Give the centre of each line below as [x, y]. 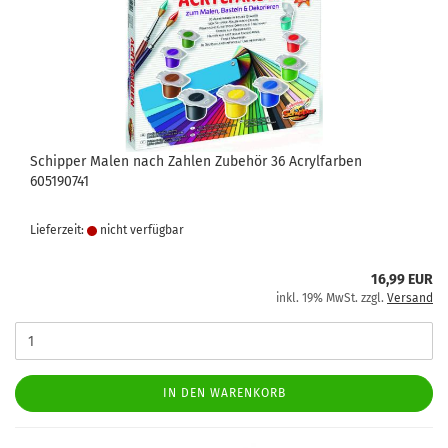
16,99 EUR [402, 279]
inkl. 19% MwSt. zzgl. [331, 298]
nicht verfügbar [140, 230]
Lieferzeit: [58, 230]
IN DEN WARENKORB [224, 393]
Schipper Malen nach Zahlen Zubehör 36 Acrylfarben [196, 161]
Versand [410, 298]
